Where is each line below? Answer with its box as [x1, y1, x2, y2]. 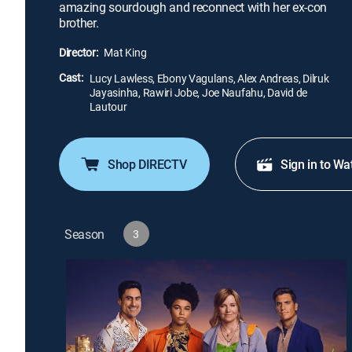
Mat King [104, 45, 147, 60]
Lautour [89, 99, 127, 114]
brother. [59, 14, 99, 31]
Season [64, 225, 105, 243]
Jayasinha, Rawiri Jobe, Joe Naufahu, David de [89, 85, 308, 100]
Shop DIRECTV [108, 156, 187, 173]
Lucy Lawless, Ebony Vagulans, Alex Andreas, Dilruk [89, 71, 329, 86]
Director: [59, 45, 98, 60]
